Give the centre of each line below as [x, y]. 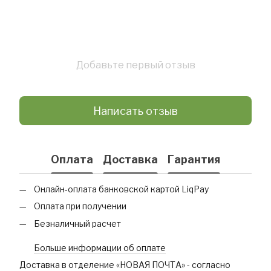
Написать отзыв [135, 111]
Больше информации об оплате [100, 247]
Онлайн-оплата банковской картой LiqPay [121, 189]
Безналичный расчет [77, 223]
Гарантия [194, 159]
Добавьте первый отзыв [135, 65]
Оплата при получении [81, 206]
